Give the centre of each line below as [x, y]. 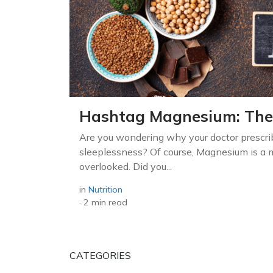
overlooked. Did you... [126, 167]
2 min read [105, 203]
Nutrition [105, 190]
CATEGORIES [100, 256]
